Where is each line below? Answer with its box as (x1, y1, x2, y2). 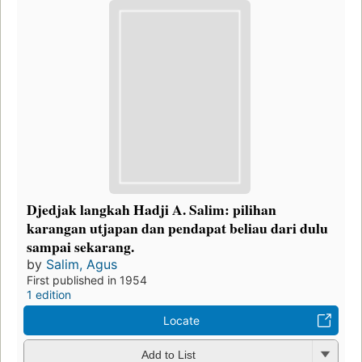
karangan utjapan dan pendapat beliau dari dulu (27, 217, 328, 238)
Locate (162, 313, 200, 327)
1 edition (27, 287, 71, 301)
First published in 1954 (27, 272, 147, 287)
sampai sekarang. (27, 235, 134, 257)
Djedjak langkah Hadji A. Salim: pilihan (27, 198, 276, 220)
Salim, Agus (46, 255, 117, 272)
